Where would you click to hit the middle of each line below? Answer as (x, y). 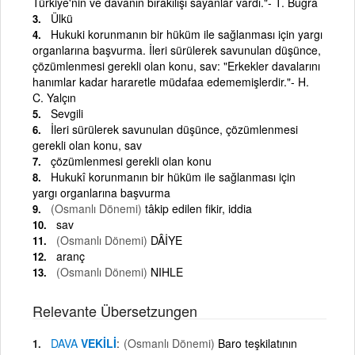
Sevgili (67, 113)
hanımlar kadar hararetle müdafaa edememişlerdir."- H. (171, 81)
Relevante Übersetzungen (115, 310)
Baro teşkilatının (256, 343)
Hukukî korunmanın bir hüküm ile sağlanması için (173, 176)
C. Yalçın (54, 97)
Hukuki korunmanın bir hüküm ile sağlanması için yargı (187, 34)
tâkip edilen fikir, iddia (198, 208)
